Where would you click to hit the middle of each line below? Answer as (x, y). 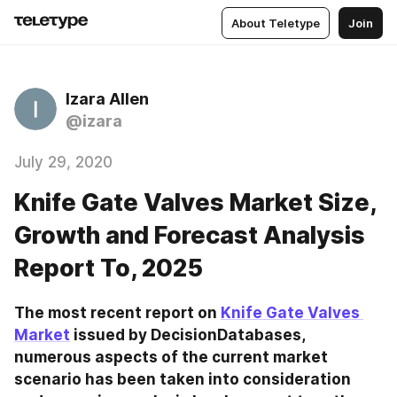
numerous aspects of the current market (171, 357)
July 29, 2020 (63, 162)
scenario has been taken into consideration (183, 379)
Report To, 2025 (109, 268)
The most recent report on (117, 313)
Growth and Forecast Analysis (190, 235)
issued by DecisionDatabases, (187, 335)
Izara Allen (107, 99)
